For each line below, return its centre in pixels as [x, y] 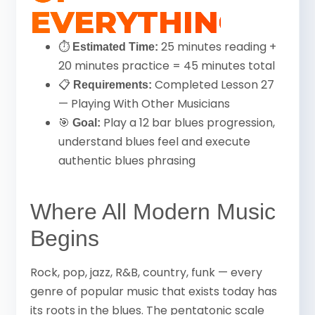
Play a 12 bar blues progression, [188, 122]
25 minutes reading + [218, 46]
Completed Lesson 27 [213, 84]
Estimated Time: [116, 46]
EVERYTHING [136, 21]
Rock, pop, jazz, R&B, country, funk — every [147, 272]
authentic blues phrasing [127, 160]
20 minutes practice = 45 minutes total [167, 65]
